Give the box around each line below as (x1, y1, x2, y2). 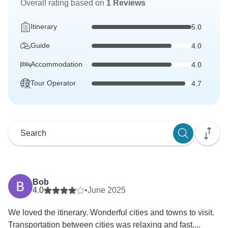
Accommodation (31, 60, 82, 69)
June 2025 (88, 186, 126, 195)
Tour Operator (31, 79, 76, 88)
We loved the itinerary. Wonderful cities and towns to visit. (8, 208, 214, 217)
